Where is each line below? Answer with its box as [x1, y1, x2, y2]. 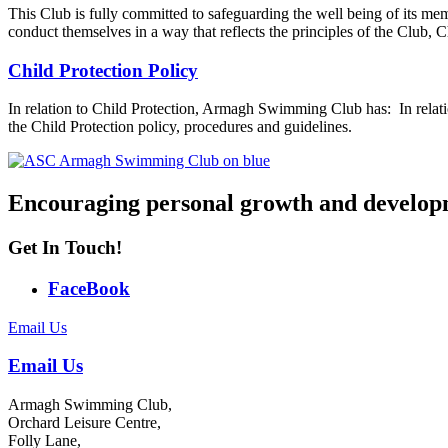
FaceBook [48, 278, 130, 299]
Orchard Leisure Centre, [8, 414, 161, 432]
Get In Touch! [8, 237, 122, 259]
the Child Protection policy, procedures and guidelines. [8, 118, 352, 136]
